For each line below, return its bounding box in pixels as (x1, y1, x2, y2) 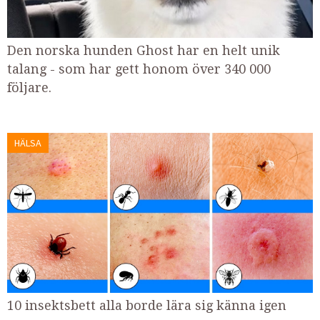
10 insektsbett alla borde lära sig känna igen (7, 298, 286, 314)
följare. (7, 79, 51, 95)
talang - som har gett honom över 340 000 (7, 61, 271, 76)
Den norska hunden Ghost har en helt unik (7, 42, 280, 58)
